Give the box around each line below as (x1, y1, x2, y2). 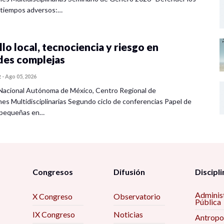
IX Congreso (32, 209, 75, 219)
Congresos (32, 167, 73, 177)
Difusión (113, 167, 145, 177)
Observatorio (113, 191, 161, 201)
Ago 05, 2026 (5, 73, 36, 80)
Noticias (113, 209, 143, 219)
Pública (194, 197, 221, 207)
